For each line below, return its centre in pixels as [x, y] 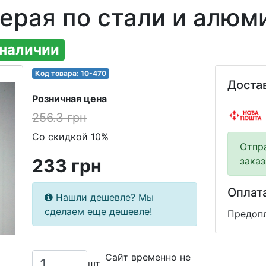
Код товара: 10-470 [70, 73]
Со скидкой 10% [70, 136]
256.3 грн [59, 117]
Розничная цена [69, 98]
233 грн [67, 165]
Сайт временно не [148, 257]
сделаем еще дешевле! [98, 211]
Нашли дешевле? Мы [103, 197]
